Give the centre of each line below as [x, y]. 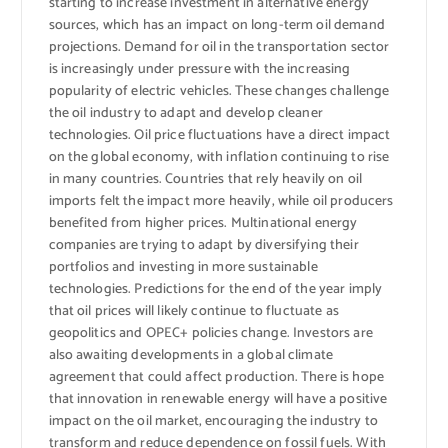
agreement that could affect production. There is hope [216, 377]
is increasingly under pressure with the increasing [199, 69]
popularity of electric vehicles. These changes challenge [219, 91]
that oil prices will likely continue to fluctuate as [193, 311]
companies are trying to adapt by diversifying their [203, 245]
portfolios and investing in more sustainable [183, 267]
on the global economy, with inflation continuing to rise [219, 157]
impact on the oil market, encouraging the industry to [213, 421]
